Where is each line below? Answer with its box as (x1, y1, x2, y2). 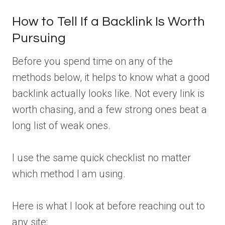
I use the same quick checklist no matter (12, 152, 191, 164)
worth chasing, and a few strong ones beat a (12, 103, 207, 116)
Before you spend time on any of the (12, 55, 173, 68)
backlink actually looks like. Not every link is (12, 87, 204, 100)
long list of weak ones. (12, 120, 110, 132)
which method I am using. (12, 168, 126, 180)
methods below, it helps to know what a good (12, 71, 210, 84)
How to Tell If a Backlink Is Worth (12, 15, 205, 29)
